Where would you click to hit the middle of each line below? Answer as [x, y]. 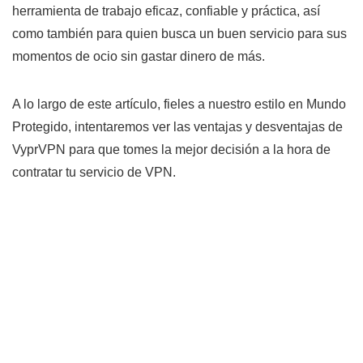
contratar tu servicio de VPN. [94, 172]
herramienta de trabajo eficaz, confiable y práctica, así [166, 11]
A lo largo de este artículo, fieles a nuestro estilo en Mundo [179, 104]
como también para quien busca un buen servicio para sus [179, 33]
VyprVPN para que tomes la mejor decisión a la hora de [171, 149]
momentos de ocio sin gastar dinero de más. [139, 56]
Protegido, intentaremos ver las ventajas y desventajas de [177, 126]
